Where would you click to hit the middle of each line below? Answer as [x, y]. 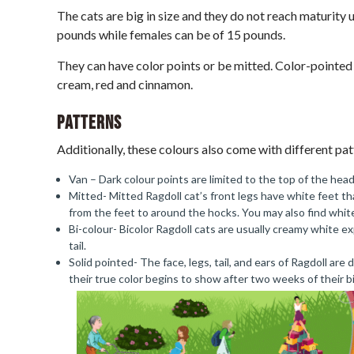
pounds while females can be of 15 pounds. [171, 34]
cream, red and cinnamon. [125, 84]
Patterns [89, 123]
